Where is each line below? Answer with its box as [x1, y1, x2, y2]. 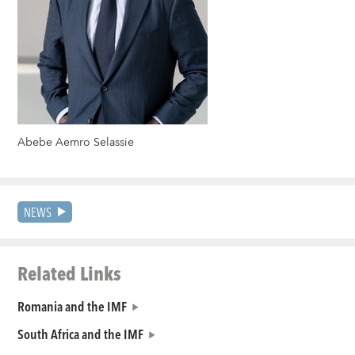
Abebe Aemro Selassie [17, 133, 135, 153]
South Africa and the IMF [17, 323, 144, 345]
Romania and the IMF [17, 296, 128, 317]
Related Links [17, 258, 122, 288]
